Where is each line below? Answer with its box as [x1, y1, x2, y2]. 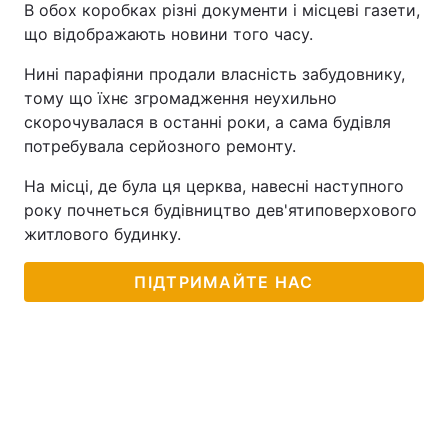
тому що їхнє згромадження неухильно [24, 88, 337, 108]
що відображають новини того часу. [24, 24, 313, 44]
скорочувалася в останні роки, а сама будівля [24, 112, 391, 132]
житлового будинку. [24, 224, 181, 244]
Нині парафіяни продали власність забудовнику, [24, 64, 405, 84]
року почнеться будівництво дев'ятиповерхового [24, 200, 417, 220]
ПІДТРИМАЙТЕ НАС [134, 272, 314, 292]
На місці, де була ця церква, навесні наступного [24, 176, 404, 196]
